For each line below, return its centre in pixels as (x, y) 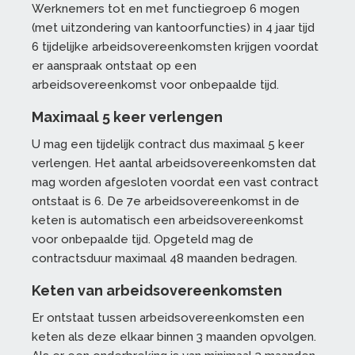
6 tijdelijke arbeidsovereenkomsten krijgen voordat (175, 47)
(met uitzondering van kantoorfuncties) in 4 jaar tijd (173, 28)
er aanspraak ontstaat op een (114, 66)
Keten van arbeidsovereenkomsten (157, 291)
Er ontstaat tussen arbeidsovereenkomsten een (168, 318)
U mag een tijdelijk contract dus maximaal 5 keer (168, 145)
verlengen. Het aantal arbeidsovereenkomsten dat (174, 164)
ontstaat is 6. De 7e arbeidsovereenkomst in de (166, 202)
